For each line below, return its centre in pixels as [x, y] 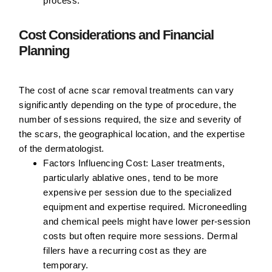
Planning [44, 51]
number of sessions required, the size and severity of [130, 120]
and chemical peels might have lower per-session [147, 222]
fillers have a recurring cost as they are [125, 251]
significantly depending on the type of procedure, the [128, 105]
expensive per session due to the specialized [137, 192]
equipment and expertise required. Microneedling [145, 207]
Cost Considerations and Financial [117, 35]
